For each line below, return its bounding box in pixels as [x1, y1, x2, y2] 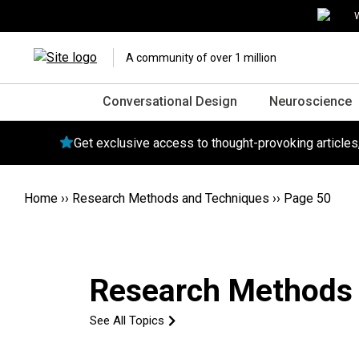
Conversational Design [103, 94, 237, 109]
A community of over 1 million [126, 51, 276, 64]
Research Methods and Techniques [72, 191, 269, 206]
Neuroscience [269, 94, 352, 109]
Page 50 [284, 191, 331, 206]
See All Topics [90, 313, 164, 328]
